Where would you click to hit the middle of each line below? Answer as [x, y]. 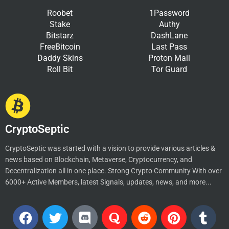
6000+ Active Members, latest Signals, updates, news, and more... [108, 182]
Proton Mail [169, 58]
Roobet [60, 13]
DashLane [169, 36]
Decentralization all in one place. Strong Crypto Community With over [113, 171]
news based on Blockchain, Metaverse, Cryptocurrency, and [99, 160]
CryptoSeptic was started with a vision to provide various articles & [110, 148]
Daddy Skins [60, 58]
